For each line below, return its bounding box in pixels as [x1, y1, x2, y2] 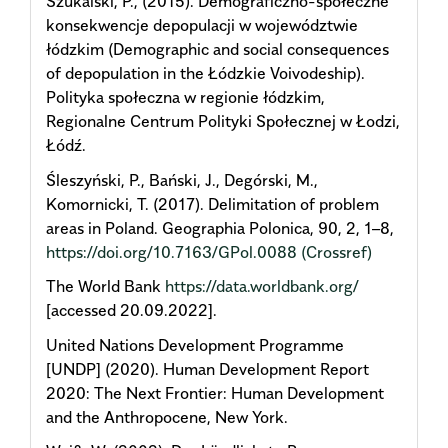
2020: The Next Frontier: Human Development [46, 382, 384, 403]
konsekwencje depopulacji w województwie [46, 15, 358, 36]
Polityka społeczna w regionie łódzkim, [46, 87, 325, 108]
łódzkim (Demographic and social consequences [46, 39, 389, 60]
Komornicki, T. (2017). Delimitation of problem [46, 193, 379, 214]
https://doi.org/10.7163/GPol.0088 [46, 241, 297, 262]
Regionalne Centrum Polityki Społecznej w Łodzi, [46, 111, 400, 132]
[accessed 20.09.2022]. [46, 300, 217, 321]
